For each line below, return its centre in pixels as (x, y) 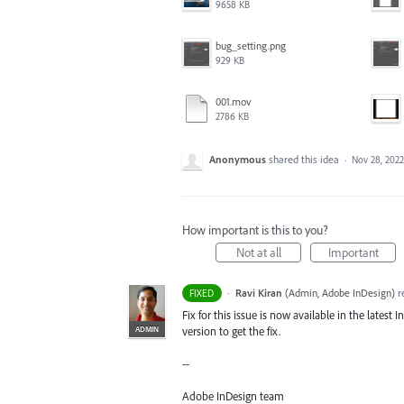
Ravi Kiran (258, 293)
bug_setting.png (251, 46)
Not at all (258, 252)
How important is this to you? (255, 230)
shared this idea (305, 159)
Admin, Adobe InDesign (340, 293)
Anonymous (238, 159)
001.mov (233, 101)
